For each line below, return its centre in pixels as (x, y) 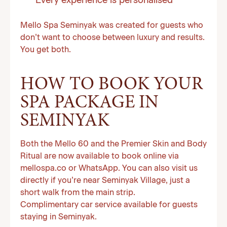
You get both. (46, 50)
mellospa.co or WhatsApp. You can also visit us (109, 169)
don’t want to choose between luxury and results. (112, 38)
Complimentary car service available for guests (109, 205)
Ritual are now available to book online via (100, 157)
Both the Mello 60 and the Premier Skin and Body (113, 144)
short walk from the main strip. (78, 193)
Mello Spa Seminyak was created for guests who (112, 26)
